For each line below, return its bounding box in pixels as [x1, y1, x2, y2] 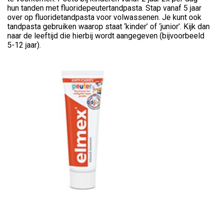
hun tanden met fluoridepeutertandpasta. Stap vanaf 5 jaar [7, 3, 201, 13]
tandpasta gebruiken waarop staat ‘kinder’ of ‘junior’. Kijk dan [7, 22, 210, 32]
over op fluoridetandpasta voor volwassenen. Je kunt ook [7, 13, 201, 22]
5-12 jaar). [7, 40, 41, 50]
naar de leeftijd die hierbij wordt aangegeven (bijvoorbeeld [7, 31, 204, 41]
